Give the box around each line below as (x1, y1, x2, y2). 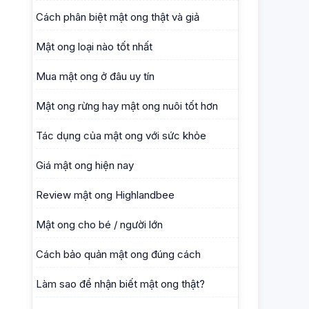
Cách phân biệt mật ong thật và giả (36, 10, 199, 24)
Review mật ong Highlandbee (36, 188, 175, 202)
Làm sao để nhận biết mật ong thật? (36, 277, 205, 291)
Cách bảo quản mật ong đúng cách (36, 248, 201, 261)
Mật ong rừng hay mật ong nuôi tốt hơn (36, 99, 218, 113)
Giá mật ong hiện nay (36, 159, 134, 172)
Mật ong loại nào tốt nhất (36, 40, 152, 54)
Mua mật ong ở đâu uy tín (36, 70, 154, 83)
